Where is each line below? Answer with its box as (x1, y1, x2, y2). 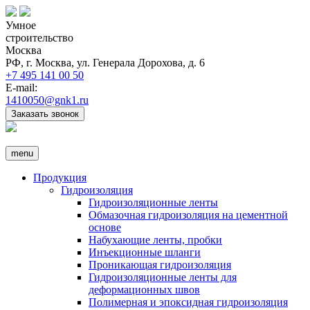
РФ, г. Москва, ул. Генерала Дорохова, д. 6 (6, 57, 205, 69)
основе (89, 221, 121, 233)
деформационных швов (89, 284, 200, 295)
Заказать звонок (11, 109, 79, 119)
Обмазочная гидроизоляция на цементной (89, 209, 288, 221)
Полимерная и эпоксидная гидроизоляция (89, 296, 288, 308)
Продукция (33, 172, 86, 183)
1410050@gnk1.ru (6, 94, 89, 106)
